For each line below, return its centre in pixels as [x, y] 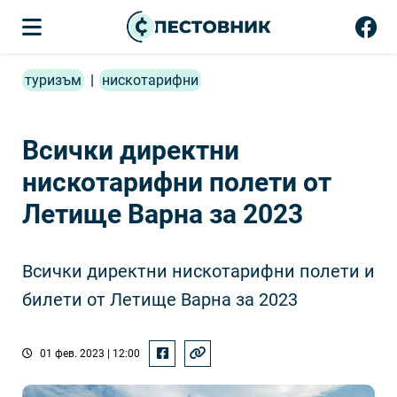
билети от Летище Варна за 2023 [160, 300]
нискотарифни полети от [177, 182]
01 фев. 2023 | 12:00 [89, 354]
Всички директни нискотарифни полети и [198, 271]
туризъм [53, 80]
